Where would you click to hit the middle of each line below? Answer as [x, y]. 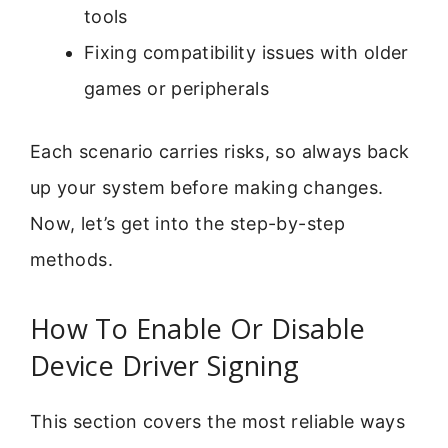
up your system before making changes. [207, 187]
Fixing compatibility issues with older [246, 52]
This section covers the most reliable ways [218, 421]
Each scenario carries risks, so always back [220, 151]
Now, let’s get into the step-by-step [187, 223]
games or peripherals [177, 88]
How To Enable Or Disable [198, 328]
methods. [71, 259]
